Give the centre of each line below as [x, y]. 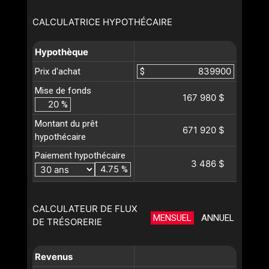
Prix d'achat [58, 71]
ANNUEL [218, 218]
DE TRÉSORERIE [67, 222]
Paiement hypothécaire [80, 156]
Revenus [54, 257]
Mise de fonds [63, 91]
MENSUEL [172, 218]
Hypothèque [62, 52]
